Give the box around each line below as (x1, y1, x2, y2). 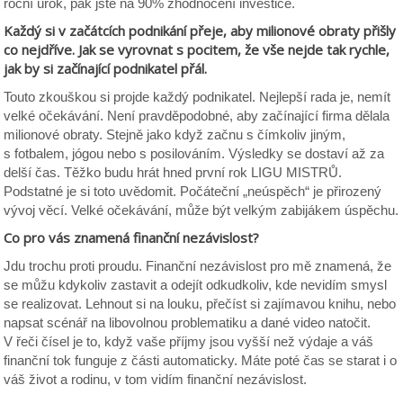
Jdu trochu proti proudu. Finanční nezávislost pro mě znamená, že (4, 258, 392, 273)
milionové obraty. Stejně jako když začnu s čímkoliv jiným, (4, 127, 346, 142)
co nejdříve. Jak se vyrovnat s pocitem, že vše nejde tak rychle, (4, 40, 390, 58)
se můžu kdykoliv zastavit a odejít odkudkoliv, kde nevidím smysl (4, 277, 388, 292)
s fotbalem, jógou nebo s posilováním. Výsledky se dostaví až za (4, 146, 385, 161)
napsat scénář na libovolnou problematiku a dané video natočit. (4, 315, 372, 330)
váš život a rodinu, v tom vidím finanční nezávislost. (4, 372, 308, 387)
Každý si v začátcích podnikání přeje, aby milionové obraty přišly (4, 22, 397, 40)
